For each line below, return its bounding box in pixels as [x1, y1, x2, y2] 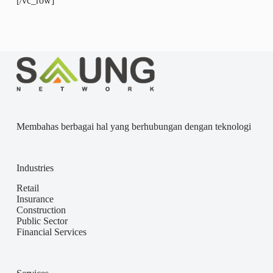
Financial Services [16, 227, 87, 238]
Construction [16, 205, 66, 216]
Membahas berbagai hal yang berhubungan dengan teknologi [16, 121, 251, 132]
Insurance [16, 194, 54, 205]
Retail [16, 183, 39, 194]
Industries [16, 163, 54, 174]
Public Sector [16, 216, 68, 227]
